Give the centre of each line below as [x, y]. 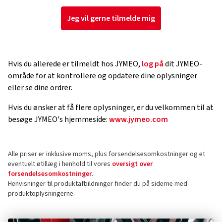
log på [153, 64]
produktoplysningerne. [41, 194]
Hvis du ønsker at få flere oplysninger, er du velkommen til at [111, 108]
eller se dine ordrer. [40, 88]
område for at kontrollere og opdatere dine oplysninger [103, 76]
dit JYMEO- [183, 64]
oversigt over [132, 164]
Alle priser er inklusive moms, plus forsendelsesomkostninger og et [107, 154]
